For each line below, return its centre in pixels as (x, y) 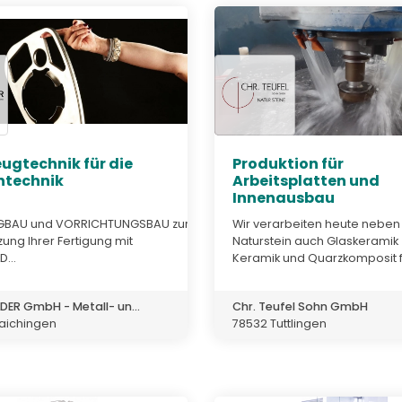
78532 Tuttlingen (280, 323)
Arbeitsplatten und (306, 181)
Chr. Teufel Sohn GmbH (300, 306)
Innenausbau (284, 198)
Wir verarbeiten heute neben (316, 223)
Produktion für (288, 164)
